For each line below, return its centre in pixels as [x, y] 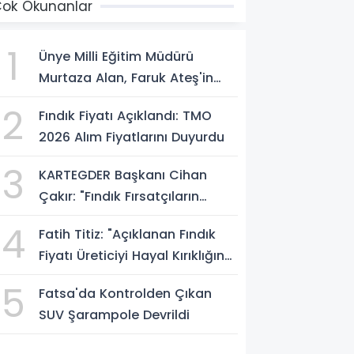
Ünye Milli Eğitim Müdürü [117, 56]
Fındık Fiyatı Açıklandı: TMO [126, 115]
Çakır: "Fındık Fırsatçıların [119, 196]
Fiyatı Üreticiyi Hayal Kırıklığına [136, 255]
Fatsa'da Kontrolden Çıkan [126, 293]
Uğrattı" [64, 277]
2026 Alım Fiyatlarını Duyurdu [132, 137]
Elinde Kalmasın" [92, 217]
